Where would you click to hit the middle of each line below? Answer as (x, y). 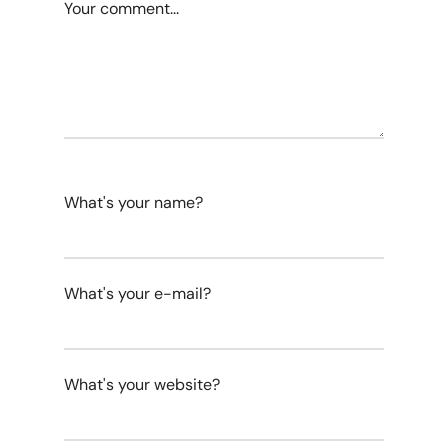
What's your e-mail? (137, 294)
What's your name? (133, 203)
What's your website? (142, 385)
